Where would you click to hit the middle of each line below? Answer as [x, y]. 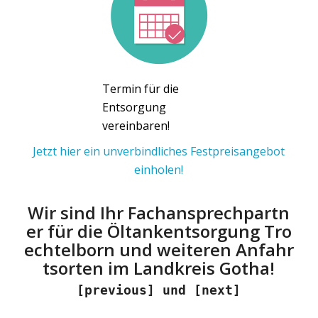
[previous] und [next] [159, 290]
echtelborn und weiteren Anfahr [159, 249]
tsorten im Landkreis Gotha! [159, 268]
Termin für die [140, 88]
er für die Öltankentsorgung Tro [159, 231]
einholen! [159, 169]
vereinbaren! [136, 125]
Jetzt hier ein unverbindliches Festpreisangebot [159, 151]
